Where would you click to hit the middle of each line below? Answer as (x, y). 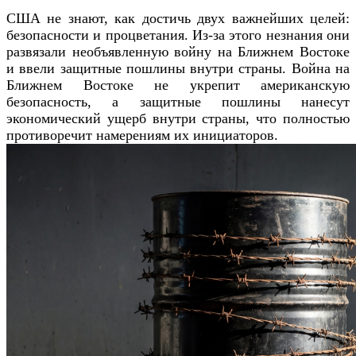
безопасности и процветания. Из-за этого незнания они (178, 35)
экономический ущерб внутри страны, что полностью (178, 118)
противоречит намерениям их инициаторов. (142, 135)
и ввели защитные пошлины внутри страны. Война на (178, 68)
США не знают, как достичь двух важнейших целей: (178, 18)
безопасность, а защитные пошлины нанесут (178, 101)
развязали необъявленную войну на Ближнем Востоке (178, 51)
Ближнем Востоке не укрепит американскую (178, 85)
